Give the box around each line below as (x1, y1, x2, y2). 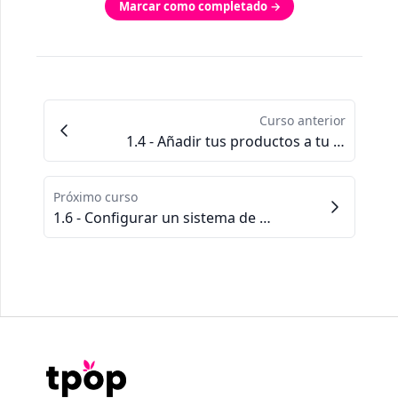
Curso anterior (259, 111, 346, 129)
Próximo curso (53, 187, 138, 205)
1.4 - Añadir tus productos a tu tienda (333, 131, 346, 151)
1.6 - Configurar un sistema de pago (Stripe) (259, 207, 271, 227)
